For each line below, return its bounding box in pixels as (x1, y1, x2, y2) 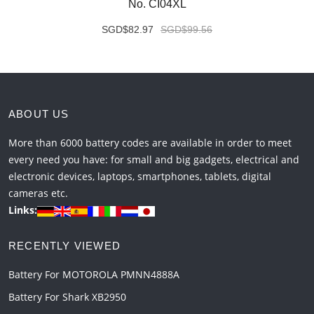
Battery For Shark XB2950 (8, 290, 126, 304)
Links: (8, 203, 37, 217)
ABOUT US (8, 108, 69, 121)
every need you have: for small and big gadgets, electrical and (8, 153, 299, 167)
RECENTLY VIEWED (8, 240, 121, 252)
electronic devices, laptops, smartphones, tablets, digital (8, 170, 271, 184)
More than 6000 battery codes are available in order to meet (8, 136, 292, 150)
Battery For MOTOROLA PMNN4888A (8, 268, 179, 282)
